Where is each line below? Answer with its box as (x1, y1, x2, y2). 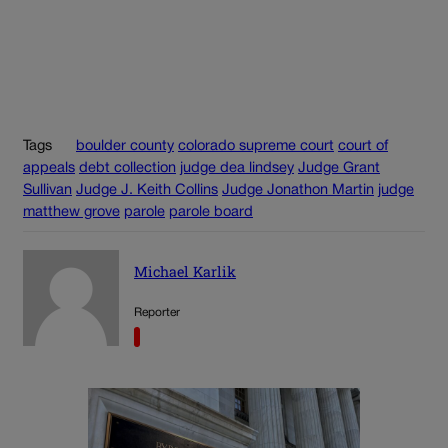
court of (338, 139, 388, 153)
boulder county (76, 139, 174, 153)
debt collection (79, 161, 176, 175)
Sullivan (23, 183, 72, 197)
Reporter (134, 307, 180, 319)
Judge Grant (298, 161, 380, 175)
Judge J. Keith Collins (76, 183, 218, 197)
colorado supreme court (178, 139, 334, 153)
